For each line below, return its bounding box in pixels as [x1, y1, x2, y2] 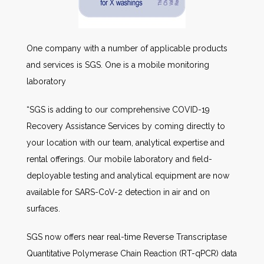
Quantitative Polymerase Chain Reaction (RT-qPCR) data [27, 248, 237, 258]
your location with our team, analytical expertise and [27, 137, 225, 147]
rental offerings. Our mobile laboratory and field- [27, 154, 212, 164]
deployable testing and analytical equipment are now [27, 170, 229, 180]
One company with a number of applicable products [27, 43, 227, 53]
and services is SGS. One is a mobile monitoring [27, 60, 209, 70]
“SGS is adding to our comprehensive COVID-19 [27, 104, 210, 114]
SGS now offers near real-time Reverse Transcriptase [27, 232, 227, 242]
